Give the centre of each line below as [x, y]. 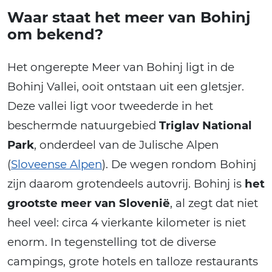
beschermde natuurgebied [83, 125]
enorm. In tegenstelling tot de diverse [112, 242]
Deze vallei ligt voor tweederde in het [110, 106]
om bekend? [55, 34]
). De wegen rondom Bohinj [179, 164]
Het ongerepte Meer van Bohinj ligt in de [121, 67]
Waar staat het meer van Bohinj [129, 17]
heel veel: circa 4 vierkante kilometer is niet [127, 222]
